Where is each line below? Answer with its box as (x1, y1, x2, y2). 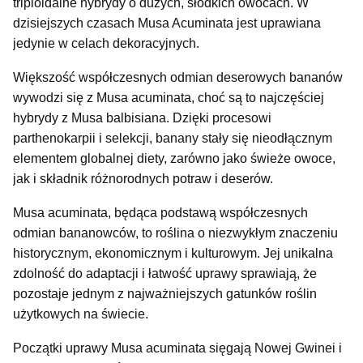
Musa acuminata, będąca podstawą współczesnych (13, 205, 308, 220)
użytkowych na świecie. (13, 306, 148, 321)
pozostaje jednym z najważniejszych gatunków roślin (13, 286, 317, 301)
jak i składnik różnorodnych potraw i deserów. (13, 171, 273, 186)
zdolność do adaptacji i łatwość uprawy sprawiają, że (13, 266, 317, 280)
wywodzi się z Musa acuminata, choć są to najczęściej (13, 90, 324, 105)
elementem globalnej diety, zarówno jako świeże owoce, (13, 151, 335, 165)
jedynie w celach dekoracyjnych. (13, 36, 199, 50)
